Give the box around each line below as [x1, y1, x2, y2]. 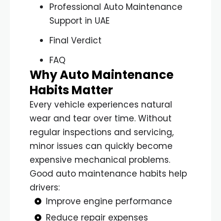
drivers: [30, 181, 60, 193]
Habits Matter [30, 81, 113, 98]
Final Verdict [49, 34, 102, 46]
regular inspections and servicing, [30, 126, 174, 138]
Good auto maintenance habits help [30, 167, 187, 180]
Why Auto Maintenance [30, 66, 174, 83]
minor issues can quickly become [30, 140, 173, 152]
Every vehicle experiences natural [30, 98, 172, 110]
